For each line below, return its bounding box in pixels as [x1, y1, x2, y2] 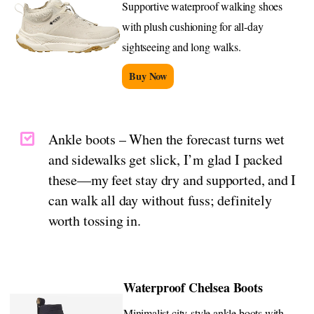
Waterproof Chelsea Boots [123, 278, 263, 297]
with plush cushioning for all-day [122, 19, 264, 34]
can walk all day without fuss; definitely [48, 191, 272, 210]
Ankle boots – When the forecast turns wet [48, 130, 285, 149]
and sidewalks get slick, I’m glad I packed [48, 150, 282, 170]
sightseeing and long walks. [122, 39, 241, 55]
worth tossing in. [48, 211, 141, 231]
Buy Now [129, 69, 168, 84]
